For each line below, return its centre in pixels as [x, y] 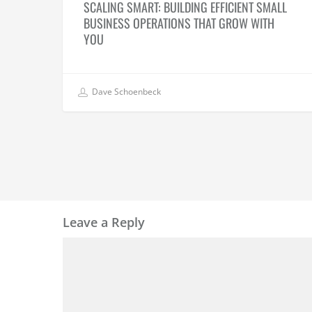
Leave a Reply [104, 222]
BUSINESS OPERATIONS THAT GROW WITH [179, 23]
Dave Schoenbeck [125, 92]
